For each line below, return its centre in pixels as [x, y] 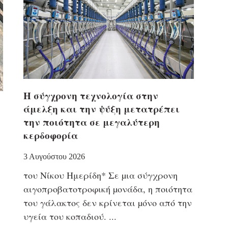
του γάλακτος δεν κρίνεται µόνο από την [107, 202]
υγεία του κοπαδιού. [65, 216]
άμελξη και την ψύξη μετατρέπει [101, 108]
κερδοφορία [50, 135]
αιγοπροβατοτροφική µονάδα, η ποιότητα [108, 189]
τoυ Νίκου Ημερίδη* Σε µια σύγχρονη [100, 175]
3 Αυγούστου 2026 [54, 156]
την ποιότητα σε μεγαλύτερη [91, 122]
